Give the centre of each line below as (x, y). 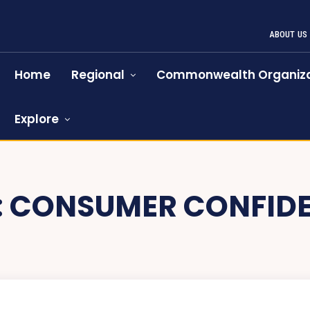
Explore (37, 119)
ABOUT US (288, 34)
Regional (98, 75)
